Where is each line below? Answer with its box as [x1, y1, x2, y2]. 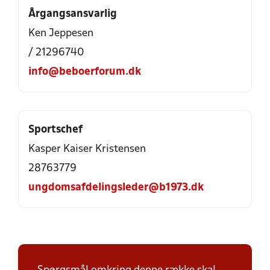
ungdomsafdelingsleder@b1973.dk [28, 183, 204, 193]
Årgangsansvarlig [28, 9, 117, 19]
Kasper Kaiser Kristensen [28, 144, 146, 154]
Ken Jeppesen [28, 28, 93, 39]
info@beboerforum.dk [28, 67, 141, 77]
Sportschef [28, 125, 83, 135]
